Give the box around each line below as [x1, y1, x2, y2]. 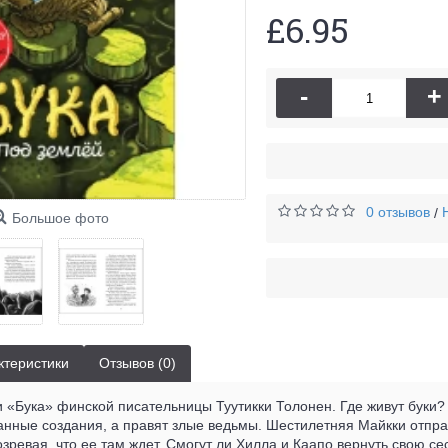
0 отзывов [366, 204, 430, 220]
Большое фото [11, 210, 109, 226]
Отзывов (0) [99, 354, 176, 371]
